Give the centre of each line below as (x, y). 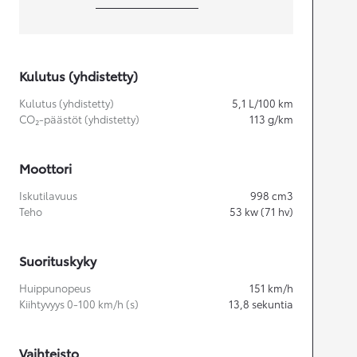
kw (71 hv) (269, 212)
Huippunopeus (55, 288)
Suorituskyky (58, 261)
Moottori (45, 168)
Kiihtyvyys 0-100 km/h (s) (79, 304)
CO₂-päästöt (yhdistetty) (79, 119)
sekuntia (273, 304)
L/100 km (271, 103)
